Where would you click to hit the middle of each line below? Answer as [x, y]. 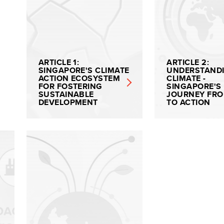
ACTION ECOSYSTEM [79, 78]
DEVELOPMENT [68, 102]
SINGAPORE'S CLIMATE [84, 70]
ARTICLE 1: [59, 62]
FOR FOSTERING [70, 86]
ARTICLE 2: [188, 62]
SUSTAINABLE [66, 94]
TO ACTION [188, 102]
